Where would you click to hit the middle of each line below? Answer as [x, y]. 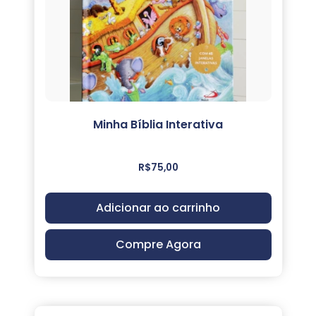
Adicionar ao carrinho [158, 208]
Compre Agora [158, 245]
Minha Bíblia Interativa [158, 125]
